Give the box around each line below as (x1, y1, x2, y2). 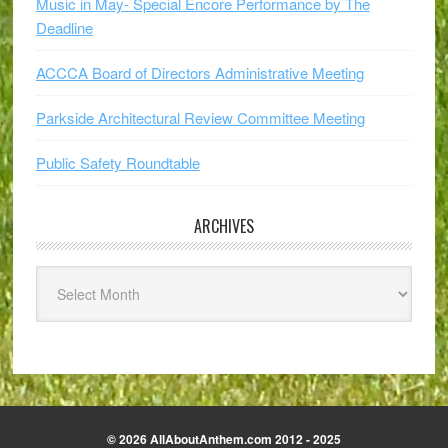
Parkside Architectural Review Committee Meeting (35, 107, 365, 128)
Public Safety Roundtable (35, 152, 200, 173)
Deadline (35, 17, 93, 38)
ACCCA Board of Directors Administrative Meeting (35, 62, 364, 83)
